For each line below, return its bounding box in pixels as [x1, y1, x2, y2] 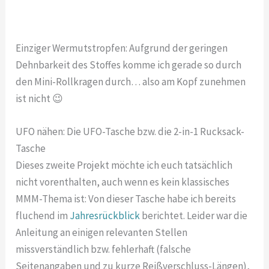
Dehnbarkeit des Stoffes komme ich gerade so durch [16, 58, 242, 71]
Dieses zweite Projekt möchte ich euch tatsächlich [16, 158, 233, 172]
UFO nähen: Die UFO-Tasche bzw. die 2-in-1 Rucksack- [16, 124, 246, 138]
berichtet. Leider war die [140, 208, 248, 222]
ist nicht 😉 [16, 91, 64, 105]
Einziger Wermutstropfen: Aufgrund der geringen [16, 41, 228, 55]
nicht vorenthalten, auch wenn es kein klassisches [16, 175, 230, 189]
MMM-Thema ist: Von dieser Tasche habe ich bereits [16, 192, 237, 205]
